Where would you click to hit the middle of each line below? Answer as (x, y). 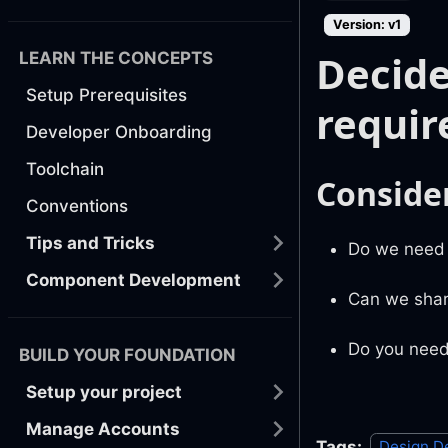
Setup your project (104, 391)
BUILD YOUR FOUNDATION (127, 354)
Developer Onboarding (119, 131)
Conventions (77, 205)
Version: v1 (367, 24)
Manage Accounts (103, 428)
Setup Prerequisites (106, 94)
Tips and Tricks (90, 242)
